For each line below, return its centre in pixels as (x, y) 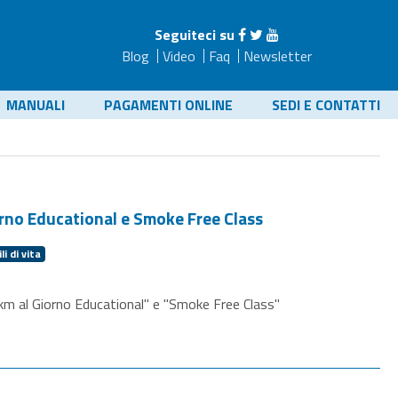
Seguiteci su (194, 35)
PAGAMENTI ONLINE (168, 105)
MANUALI (36, 105)
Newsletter (277, 56)
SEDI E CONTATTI (326, 105)
